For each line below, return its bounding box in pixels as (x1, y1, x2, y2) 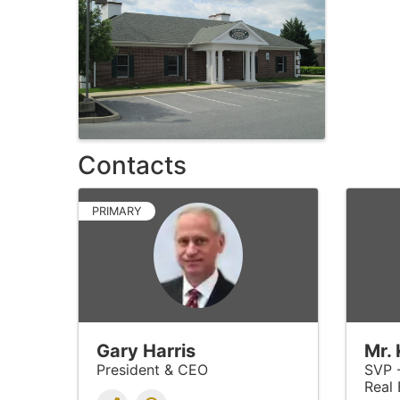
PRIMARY (92, 204, 142, 218)
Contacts (78, 149, 187, 180)
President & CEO (96, 360, 208, 379)
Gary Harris (96, 339, 196, 362)
